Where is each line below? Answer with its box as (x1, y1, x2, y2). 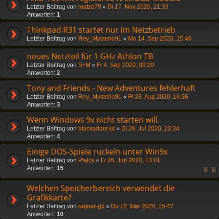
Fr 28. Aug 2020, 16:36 (128, 93, 188, 100)
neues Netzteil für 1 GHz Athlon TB (27, 50, 153, 62)
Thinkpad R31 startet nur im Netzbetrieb (27, 24, 175, 35)
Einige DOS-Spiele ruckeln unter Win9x (27, 146, 168, 157)
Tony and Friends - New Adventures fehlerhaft (27, 82, 196, 93)
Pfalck (78, 156, 94, 164)
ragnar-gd (78, 202, 105, 210)
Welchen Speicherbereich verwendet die (27, 182, 175, 194)
